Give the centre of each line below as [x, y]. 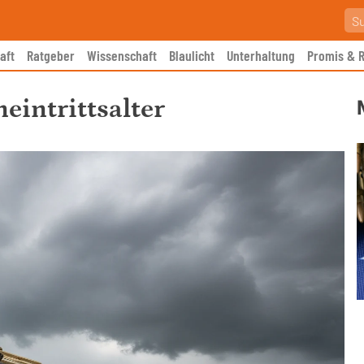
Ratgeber [51, 55]
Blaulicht [192, 55]
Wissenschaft [122, 55]
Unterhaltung [261, 55]
